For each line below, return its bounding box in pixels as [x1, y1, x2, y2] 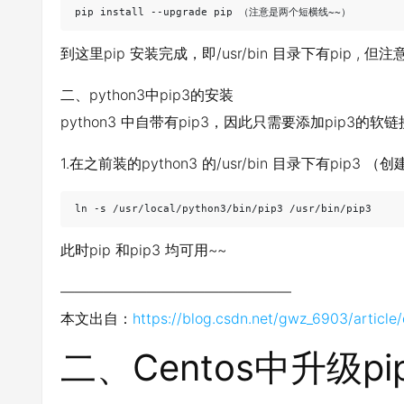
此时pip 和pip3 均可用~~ [60, 241, 226, 259]
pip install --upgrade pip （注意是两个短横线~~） [75, 6, 351, 18]
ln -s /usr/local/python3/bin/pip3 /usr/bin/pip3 [75, 203, 372, 215]
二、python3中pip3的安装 [60, 86, 234, 104]
